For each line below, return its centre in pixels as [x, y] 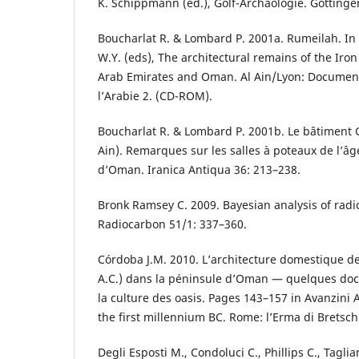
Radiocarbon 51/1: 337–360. [172, 224]
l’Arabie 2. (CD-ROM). [155, 95]
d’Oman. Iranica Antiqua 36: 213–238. [199, 169]
